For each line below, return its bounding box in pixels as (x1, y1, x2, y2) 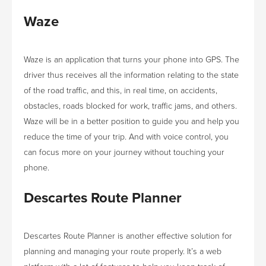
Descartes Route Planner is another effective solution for (24, 231, 232, 242)
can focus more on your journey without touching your (24, 147, 224, 158)
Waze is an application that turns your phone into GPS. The (24, 55, 239, 65)
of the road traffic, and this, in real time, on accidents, (24, 85, 217, 96)
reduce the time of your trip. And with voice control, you (24, 132, 229, 142)
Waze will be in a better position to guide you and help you (24, 116, 239, 127)
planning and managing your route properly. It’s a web (24, 246, 221, 257)
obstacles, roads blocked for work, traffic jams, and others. (24, 101, 237, 112)
